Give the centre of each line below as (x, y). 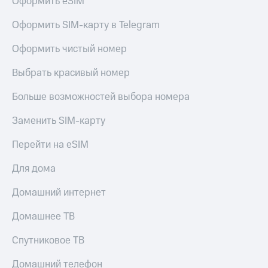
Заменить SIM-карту (59, 121)
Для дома (34, 168)
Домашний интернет (59, 192)
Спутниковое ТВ (48, 240)
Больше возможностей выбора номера (101, 97)
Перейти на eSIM (50, 144)
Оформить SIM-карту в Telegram (86, 25)
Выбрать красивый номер (71, 73)
